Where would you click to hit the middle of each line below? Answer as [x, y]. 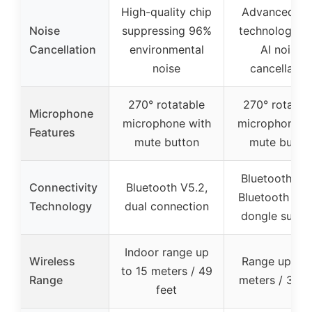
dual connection [166, 206]
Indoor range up [166, 252]
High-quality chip [166, 12]
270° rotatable [166, 105]
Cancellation [63, 50]
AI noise [281, 50]
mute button [166, 142]
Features [52, 133]
